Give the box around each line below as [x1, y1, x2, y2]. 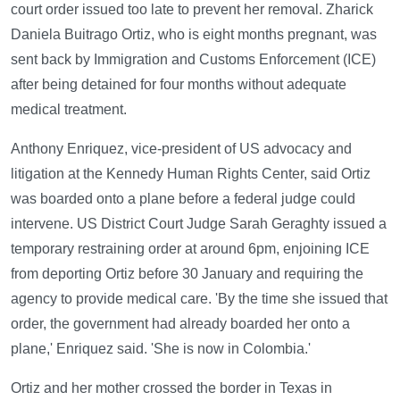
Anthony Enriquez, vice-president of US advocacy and [11, 140, 352, 156]
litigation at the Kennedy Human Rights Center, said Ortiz [11, 165, 371, 181]
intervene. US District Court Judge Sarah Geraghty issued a [11, 215, 387, 231]
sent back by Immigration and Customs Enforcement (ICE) [11, 51, 376, 67]
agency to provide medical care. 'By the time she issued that [11, 290, 387, 306]
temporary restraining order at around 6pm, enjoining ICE [11, 240, 370, 256]
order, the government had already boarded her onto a [11, 315, 350, 331]
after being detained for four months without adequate [11, 76, 346, 92]
